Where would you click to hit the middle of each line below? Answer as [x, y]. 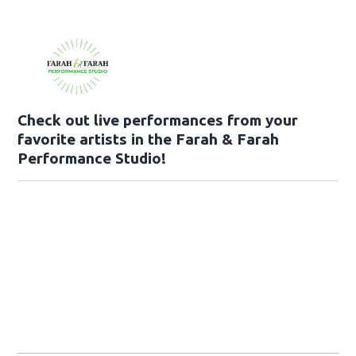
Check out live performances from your [158, 120]
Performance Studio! [92, 158]
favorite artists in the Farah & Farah [149, 139]
